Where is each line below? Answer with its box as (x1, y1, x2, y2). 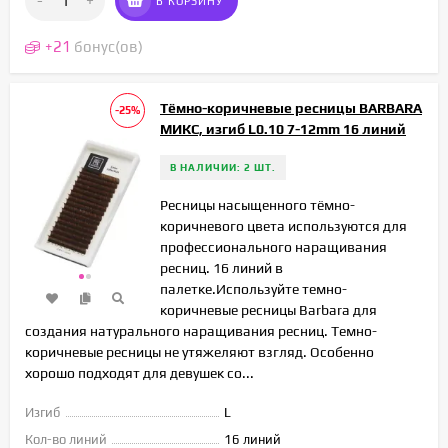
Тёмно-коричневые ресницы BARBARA (160, 99, 422, 116)
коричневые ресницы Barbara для (160, 301, 377, 318)
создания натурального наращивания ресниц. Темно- (25, 322, 377, 339)
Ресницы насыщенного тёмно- (160, 196, 355, 213)
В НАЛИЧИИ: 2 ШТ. (170, 161, 276, 173)
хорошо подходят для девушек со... (25, 364, 254, 381)
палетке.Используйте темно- (160, 280, 347, 297)
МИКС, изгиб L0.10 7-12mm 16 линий (160, 120, 406, 137)
